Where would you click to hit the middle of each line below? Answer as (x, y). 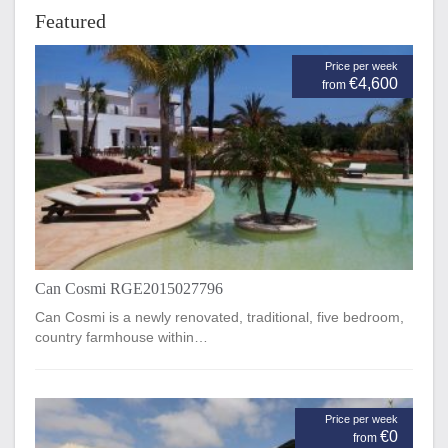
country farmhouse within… (121, 336)
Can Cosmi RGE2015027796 (129, 288)
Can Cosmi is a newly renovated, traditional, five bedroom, (219, 316)
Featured (70, 21)
